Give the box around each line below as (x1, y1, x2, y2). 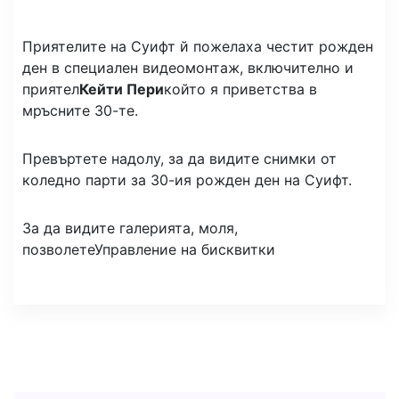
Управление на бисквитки (94, 240, 275, 259)
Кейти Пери (79, 80, 164, 99)
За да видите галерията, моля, (22, 219, 238, 238)
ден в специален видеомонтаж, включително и (22, 59, 354, 77)
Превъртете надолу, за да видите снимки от (22, 150, 337, 168)
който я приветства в (164, 80, 317, 99)
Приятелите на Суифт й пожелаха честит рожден (22, 37, 373, 56)
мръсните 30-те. (22, 102, 138, 120)
